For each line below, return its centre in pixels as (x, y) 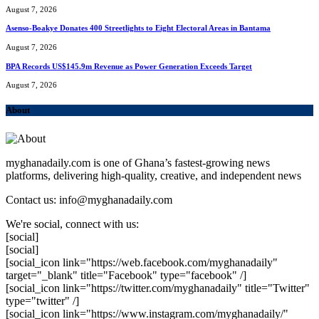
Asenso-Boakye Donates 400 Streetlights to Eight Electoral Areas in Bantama (138, 28)
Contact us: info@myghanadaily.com (89, 199)
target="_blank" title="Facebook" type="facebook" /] (126, 275)
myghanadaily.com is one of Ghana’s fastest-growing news (138, 162)
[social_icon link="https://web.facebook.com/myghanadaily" (142, 262)
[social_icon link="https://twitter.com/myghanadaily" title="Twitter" (158, 288)
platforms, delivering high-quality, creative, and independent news (153, 175)
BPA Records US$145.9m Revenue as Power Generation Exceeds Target (129, 66)
